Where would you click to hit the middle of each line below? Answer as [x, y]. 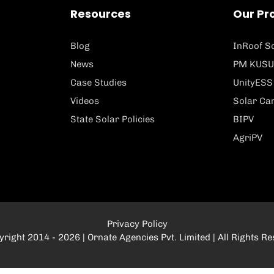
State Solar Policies [112, 120]
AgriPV [248, 138]
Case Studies [98, 83]
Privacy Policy [137, 224]
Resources [100, 14]
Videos [84, 101]
